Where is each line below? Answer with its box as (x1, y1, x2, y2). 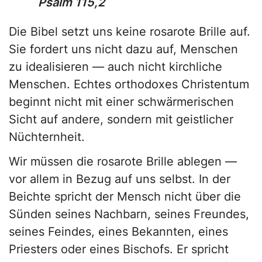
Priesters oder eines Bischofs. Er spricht (9, 242, 229, 257)
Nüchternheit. (9, 130, 85, 144)
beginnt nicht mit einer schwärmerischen (9, 95, 234, 109)
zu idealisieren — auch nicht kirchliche (9, 60, 222, 74)
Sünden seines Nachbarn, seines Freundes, (9, 207, 249, 222)
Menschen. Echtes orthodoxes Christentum (9, 77, 249, 92)
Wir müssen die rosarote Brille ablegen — (9, 154, 237, 169)
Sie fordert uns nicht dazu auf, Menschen (9, 42, 238, 57)
